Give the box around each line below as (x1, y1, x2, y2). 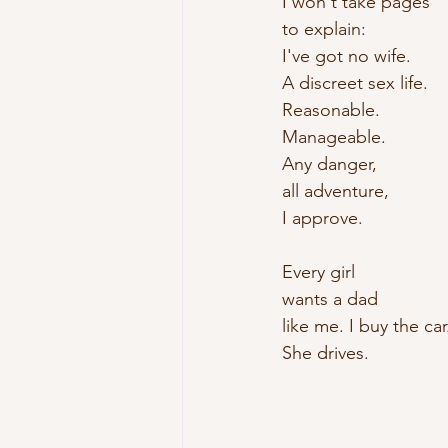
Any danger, (282, 153, 377, 175)
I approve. (282, 207, 363, 229)
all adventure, (282, 180, 389, 202)
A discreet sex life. (282, 72, 428, 94)
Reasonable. (282, 99, 385, 121)
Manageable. (282, 126, 386, 148)
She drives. (282, 342, 369, 364)
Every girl (282, 261, 355, 283)
